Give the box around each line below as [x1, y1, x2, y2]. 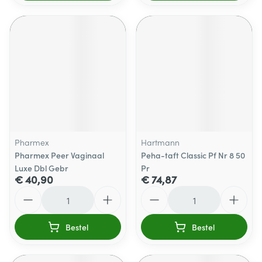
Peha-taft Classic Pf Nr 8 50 [141, 149, 245, 161]
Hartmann [141, 136, 180, 148]
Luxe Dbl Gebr [15, 162, 68, 174]
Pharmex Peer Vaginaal [15, 149, 104, 161]
